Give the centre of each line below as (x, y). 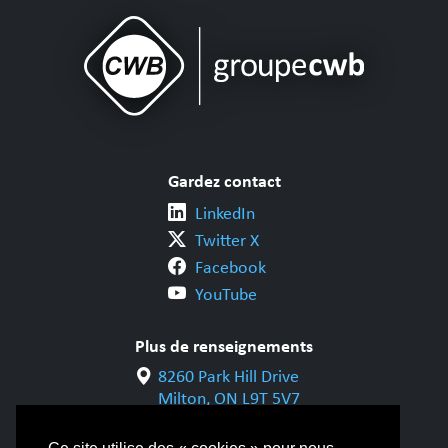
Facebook (230, 267)
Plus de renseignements (224, 346)
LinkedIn (224, 213)
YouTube (225, 294)
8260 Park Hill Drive (228, 376)
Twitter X (226, 240)
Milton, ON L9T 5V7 (228, 398)
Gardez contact (224, 181)
